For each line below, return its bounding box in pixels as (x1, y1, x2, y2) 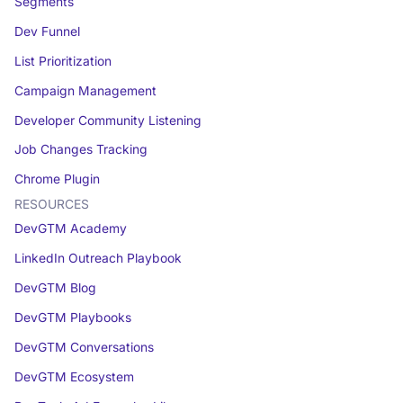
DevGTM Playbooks (13, 309, 131, 325)
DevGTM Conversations (13, 339, 154, 354)
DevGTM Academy (13, 221, 127, 237)
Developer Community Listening (13, 112, 201, 128)
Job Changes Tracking (13, 142, 148, 157)
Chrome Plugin (13, 172, 100, 187)
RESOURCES (13, 197, 89, 212)
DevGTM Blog (13, 281, 96, 296)
